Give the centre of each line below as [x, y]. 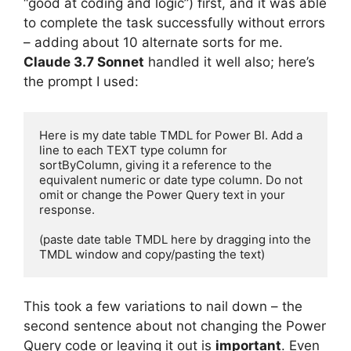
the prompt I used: [81, 82]
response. [67, 209]
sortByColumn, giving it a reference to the [156, 165]
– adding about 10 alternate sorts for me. [153, 43]
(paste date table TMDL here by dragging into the [175, 239]
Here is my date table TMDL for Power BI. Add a [171, 135]
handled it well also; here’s [230, 62]
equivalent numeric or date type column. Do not [171, 179]
